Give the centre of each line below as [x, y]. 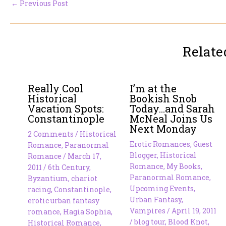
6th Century [69, 167]
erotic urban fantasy [64, 201]
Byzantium [48, 179]
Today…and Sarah [172, 109]
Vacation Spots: [66, 109]
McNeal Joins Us [171, 119]
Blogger [143, 155]
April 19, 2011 [194, 211]
